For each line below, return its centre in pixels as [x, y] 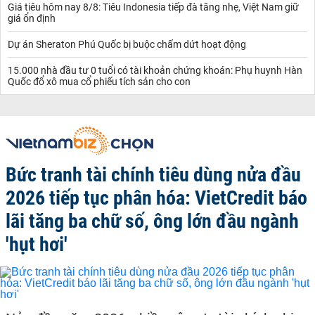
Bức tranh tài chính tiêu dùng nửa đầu [153, 174]
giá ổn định [32, 18]
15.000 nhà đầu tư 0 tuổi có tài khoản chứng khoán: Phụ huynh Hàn [155, 70]
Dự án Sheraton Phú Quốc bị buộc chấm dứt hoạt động [127, 44]
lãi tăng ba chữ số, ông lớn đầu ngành [152, 221]
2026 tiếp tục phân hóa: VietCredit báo [156, 198]
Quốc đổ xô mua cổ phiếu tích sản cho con [99, 81]
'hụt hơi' [37, 244]
